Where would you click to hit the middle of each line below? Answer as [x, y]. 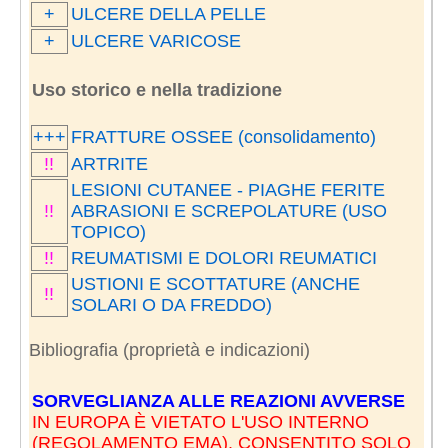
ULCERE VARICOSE [155, 40]
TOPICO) [108, 231]
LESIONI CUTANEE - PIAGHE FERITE [227, 189]
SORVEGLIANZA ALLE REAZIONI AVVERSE [218, 400]
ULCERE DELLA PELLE [168, 13]
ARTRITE [109, 163]
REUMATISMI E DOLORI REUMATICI [223, 257]
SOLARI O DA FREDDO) [171, 304]
